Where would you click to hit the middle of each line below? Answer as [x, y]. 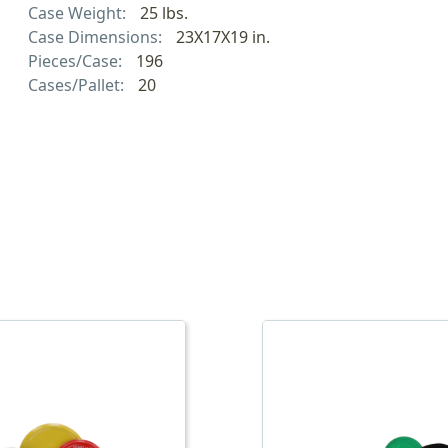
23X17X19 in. [222, 36]
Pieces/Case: [77, 60]
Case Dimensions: [97, 36]
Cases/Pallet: [78, 84]
